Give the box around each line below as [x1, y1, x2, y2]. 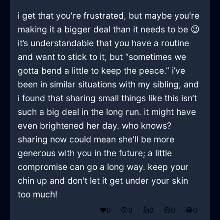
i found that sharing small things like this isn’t [18, 93, 197, 104]
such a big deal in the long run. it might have [18, 107, 196, 117]
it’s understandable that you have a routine [18, 38, 189, 49]
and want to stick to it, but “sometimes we [18, 52, 186, 62]
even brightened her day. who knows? [18, 120, 171, 131]
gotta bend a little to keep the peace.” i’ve [18, 65, 185, 76]
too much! [18, 189, 57, 200]
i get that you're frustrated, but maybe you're [18, 10, 199, 21]
